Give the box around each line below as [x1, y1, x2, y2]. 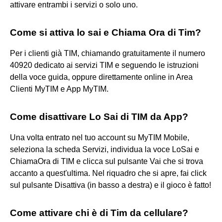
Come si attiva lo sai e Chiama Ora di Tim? [10, 27, 201, 38]
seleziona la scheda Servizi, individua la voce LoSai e [10, 145, 199, 154]
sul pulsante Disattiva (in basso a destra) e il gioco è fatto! [10, 180, 211, 189]
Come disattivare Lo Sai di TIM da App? [10, 111, 188, 122]
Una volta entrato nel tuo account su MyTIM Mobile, [10, 133, 189, 142]
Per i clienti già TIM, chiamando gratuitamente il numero [10, 49, 205, 57]
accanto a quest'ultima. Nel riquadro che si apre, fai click [10, 168, 207, 177]
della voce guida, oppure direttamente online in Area [10, 72, 193, 81]
